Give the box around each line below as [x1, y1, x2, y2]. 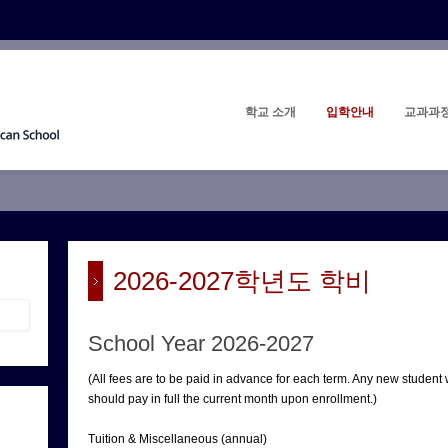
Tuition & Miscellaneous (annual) [88, 432, 267, 446]
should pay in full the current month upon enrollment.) [88, 392, 377, 406]
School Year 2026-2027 [88, 331, 314, 356]
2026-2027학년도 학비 [113, 266, 371, 296]
